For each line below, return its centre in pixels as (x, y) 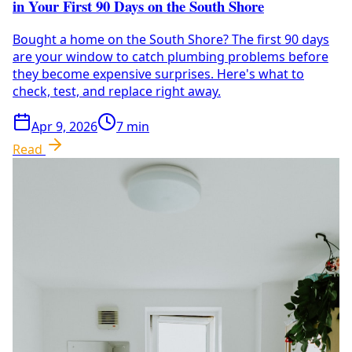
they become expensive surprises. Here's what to (158, 74)
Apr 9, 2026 (64, 127)
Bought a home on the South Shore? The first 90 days (171, 40)
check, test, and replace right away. (117, 92)
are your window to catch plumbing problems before (170, 57)
